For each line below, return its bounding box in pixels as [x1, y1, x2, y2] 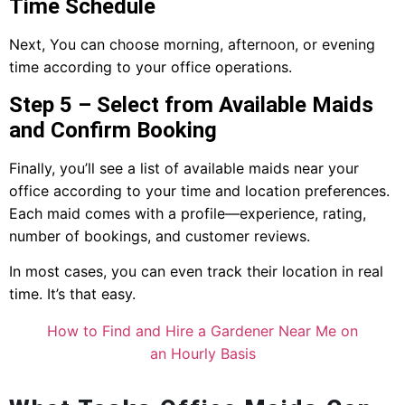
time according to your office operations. [9, 58, 292, 77]
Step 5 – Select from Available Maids [9, 91, 373, 118]
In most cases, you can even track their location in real [9, 262, 383, 281]
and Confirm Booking [9, 117, 217, 143]
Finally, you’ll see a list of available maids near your [9, 158, 359, 177]
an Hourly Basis [149, 344, 256, 363]
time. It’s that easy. [9, 285, 136, 304]
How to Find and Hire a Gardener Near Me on [47, 322, 358, 341]
